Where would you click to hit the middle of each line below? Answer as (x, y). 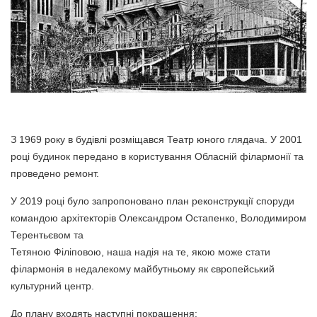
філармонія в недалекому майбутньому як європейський (143, 269)
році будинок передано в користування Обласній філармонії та (157, 157)
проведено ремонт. (55, 174)
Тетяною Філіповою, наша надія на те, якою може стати (142, 252)
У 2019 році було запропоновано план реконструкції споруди (152, 201)
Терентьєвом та (47, 235)
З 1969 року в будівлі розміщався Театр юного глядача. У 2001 (156, 140)
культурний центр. (52, 286)
